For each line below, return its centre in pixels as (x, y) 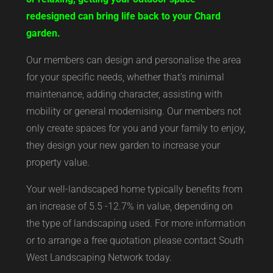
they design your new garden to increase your (123, 145)
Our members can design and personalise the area (133, 60)
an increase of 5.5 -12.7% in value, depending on (129, 206)
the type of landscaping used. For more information (136, 223)
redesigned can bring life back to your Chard (123, 16)
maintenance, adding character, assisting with (124, 94)
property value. (58, 162)
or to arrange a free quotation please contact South (135, 240)
